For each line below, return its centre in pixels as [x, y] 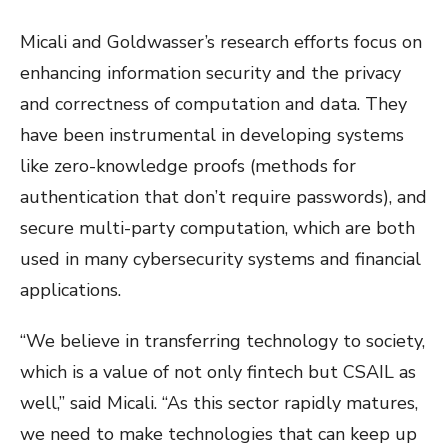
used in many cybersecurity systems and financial [220, 259]
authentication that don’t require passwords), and [223, 197]
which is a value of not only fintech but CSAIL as [218, 372]
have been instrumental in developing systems [212, 135]
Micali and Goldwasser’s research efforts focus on [221, 42]
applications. [70, 290]
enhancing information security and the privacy [210, 73]
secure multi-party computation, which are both [217, 228]
